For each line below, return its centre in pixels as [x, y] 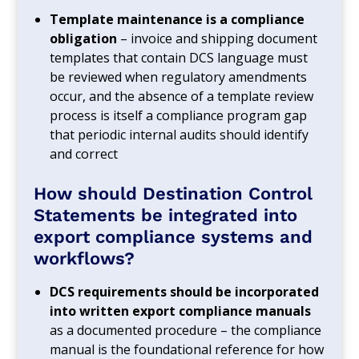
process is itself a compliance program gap [179, 115]
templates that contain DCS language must [179, 57]
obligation [84, 38]
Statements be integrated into [166, 215]
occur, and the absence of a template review [182, 96]
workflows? [85, 258]
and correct [84, 153]
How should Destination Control [173, 193]
